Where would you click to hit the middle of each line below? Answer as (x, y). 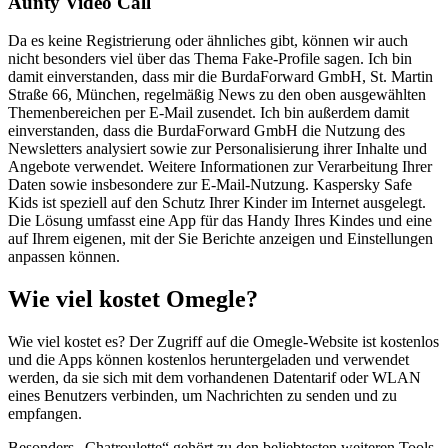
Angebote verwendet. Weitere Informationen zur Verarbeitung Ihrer (220, 167)
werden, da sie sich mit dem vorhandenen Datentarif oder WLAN (214, 378)
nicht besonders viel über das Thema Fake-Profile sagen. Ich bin (210, 59)
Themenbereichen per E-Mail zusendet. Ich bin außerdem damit (208, 113)
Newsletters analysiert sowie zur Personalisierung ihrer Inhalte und (217, 149)
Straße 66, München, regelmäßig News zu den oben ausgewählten (217, 95)
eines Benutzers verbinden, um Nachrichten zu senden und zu (202, 396)
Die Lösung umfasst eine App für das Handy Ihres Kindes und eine (220, 221)
